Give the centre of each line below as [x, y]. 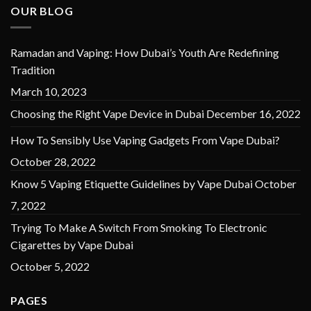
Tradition [33, 70]
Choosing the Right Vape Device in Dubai [107, 114]
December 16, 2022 [253, 114]
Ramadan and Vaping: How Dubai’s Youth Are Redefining [145, 53]
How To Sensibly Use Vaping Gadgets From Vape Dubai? [145, 140]
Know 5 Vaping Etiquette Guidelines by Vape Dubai [132, 184]
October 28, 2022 [53, 162]
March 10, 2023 [48, 92]
